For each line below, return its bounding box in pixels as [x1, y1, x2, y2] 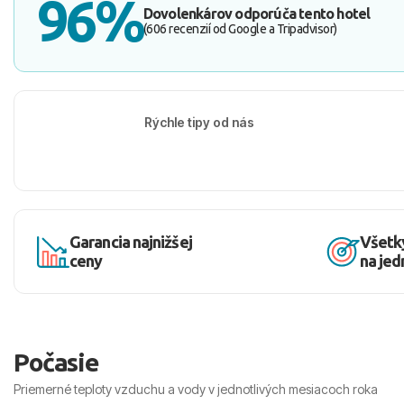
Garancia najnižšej [69, 233, 192, 251]
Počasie [14, 348, 99, 376]
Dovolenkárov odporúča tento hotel [142, 5, 371, 22]
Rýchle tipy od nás [143, 114, 254, 130]
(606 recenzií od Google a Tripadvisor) [142, 22, 337, 36]
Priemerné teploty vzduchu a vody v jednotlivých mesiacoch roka [14, 381, 378, 397]
